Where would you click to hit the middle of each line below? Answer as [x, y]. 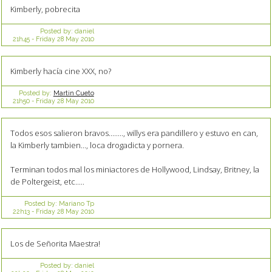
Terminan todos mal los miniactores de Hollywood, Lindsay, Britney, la [134, 170]
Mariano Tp [76, 204]
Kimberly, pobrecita [45, 9]
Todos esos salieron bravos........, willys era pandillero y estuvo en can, [134, 133]
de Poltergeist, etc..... [47, 182]
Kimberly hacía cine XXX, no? [60, 71]
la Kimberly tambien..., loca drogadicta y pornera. [97, 145]
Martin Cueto [73, 93]
